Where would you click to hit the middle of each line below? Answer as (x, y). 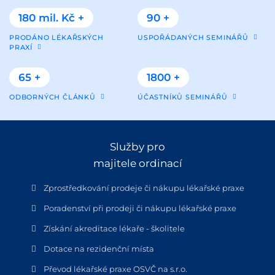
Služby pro (137, 146)
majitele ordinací (137, 163)
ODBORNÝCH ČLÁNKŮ (52, 97)
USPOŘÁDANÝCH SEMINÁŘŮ (193, 37)
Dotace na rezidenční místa (99, 248)
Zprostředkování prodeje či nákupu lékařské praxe (144, 188)
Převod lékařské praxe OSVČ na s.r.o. (115, 269)
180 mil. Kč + (51, 17)
